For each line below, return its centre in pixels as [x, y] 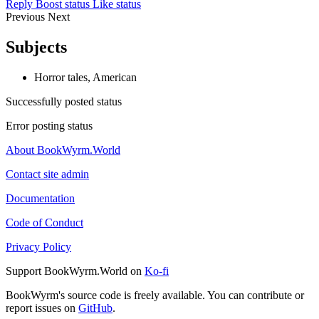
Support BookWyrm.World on [75, 271]
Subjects [36, 47]
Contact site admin [47, 174]
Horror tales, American [85, 78]
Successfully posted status [64, 102]
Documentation [40, 199]
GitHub [95, 308]
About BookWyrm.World [63, 150]
